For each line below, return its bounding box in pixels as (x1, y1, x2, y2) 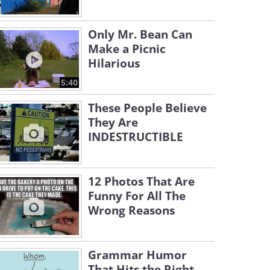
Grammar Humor (88, 247, 187, 263)
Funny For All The (88, 188, 186, 204)
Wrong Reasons (88, 202, 175, 218)
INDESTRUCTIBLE (88, 129, 183, 145)
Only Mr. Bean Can (88, 27, 192, 42)
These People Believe (88, 100, 207, 116)
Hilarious (88, 55, 140, 71)
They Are (88, 115, 138, 130)
